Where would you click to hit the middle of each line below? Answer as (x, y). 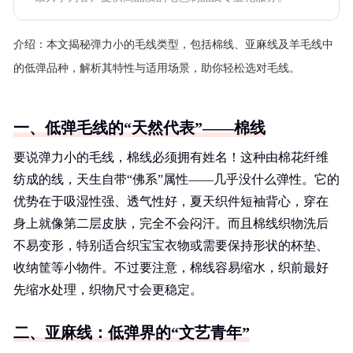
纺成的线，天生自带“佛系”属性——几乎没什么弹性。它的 (176, 179)
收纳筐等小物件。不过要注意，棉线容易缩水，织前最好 (171, 268)
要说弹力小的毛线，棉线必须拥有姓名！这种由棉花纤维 (171, 157)
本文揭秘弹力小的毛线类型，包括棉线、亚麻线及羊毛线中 (190, 45)
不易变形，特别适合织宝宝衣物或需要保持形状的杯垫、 (171, 245)
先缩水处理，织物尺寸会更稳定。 (108, 290)
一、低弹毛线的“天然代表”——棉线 (139, 128)
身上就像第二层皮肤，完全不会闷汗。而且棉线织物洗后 (171, 223)
